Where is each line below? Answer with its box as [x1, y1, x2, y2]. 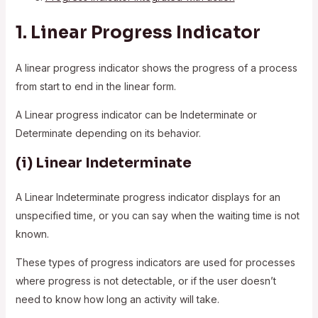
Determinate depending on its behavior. [15, 126, 201, 139]
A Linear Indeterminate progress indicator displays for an [15, 190, 280, 203]
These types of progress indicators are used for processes [15, 256, 295, 268]
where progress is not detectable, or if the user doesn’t [15, 274, 276, 287]
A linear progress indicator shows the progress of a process [15, 61, 297, 74]
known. [15, 227, 49, 240]
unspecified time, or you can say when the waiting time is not [15, 209, 300, 221]
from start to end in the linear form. [15, 79, 176, 92]
